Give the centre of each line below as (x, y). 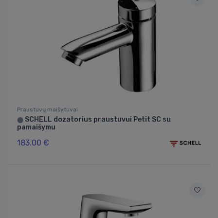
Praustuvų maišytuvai (47, 110)
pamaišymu (36, 127)
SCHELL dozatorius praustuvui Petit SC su (97, 120)
